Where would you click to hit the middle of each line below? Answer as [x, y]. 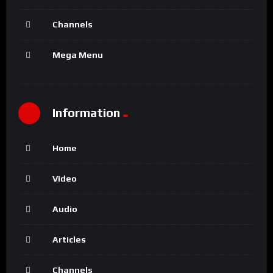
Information [86, 113]
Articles [69, 239]
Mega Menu [78, 55]
